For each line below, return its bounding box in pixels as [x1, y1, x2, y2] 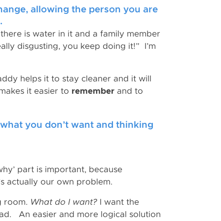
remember [72, 87, 114, 95]
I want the [100, 198, 139, 206]
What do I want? [30, 198, 100, 206]
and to [114, 87, 143, 95]
